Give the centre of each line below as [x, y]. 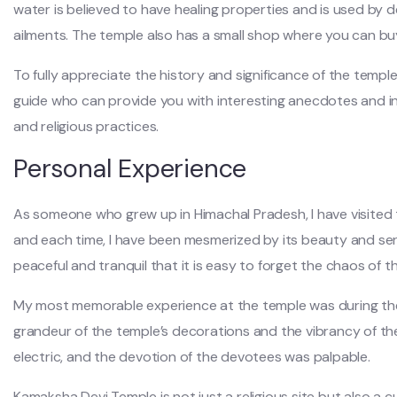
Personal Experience [130, 168]
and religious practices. [86, 126]
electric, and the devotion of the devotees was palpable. [192, 357]
